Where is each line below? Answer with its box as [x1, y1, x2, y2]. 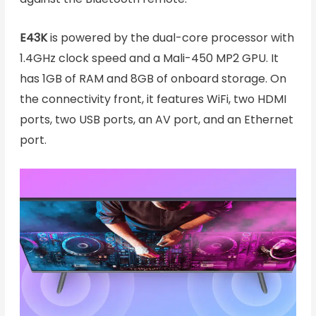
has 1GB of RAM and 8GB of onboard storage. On [19, 71, 286, 87]
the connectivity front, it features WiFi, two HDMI [19, 91, 286, 108]
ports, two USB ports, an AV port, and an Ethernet [19, 111, 293, 128]
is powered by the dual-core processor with [47, 30, 294, 47]
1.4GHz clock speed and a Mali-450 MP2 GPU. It [19, 50, 279, 67]
